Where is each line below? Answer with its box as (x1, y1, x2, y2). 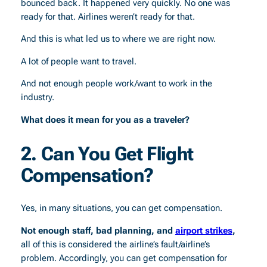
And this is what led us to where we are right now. (20, 34, 216, 45)
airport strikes (175, 225, 232, 236)
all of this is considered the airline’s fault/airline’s (20, 239, 210, 250)
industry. (20, 92, 54, 103)
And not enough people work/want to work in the (20, 79, 212, 89)
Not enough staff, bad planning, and (20, 225, 175, 236)
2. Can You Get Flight (20, 142, 194, 165)
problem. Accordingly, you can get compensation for (20, 253, 227, 263)
